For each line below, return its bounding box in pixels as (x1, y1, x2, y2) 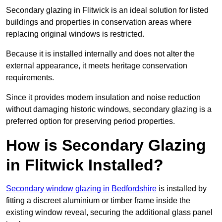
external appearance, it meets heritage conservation (6, 61, 187, 70)
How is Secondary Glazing (6, 136, 206, 155)
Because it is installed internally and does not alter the (6, 50, 195, 58)
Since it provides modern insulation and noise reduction (6, 93, 201, 102)
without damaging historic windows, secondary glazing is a (6, 105, 212, 114)
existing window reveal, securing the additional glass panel (6, 208, 213, 217)
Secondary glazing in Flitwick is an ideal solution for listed (6, 6, 209, 15)
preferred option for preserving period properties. (6, 117, 175, 126)
